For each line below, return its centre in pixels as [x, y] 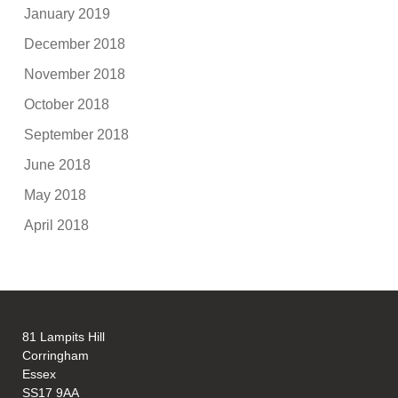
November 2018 [75, 74]
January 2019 [68, 13]
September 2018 [77, 134]
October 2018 [67, 104]
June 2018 [58, 164]
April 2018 [57, 225]
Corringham [56, 356]
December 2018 [75, 44]
